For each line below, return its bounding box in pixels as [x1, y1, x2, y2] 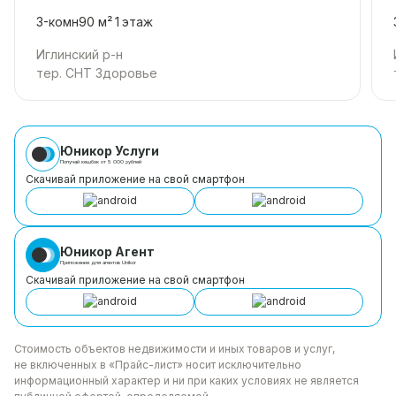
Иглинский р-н [36, 46, 123, 62]
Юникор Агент [60, 244, 155, 260]
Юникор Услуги [60, 143, 159, 159]
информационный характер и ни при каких [14, 373, 239, 387]
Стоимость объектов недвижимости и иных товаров [14, 341, 292, 355]
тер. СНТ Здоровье [36, 65, 157, 80]
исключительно [216, 357, 301, 371]
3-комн [36, 13, 79, 29]
